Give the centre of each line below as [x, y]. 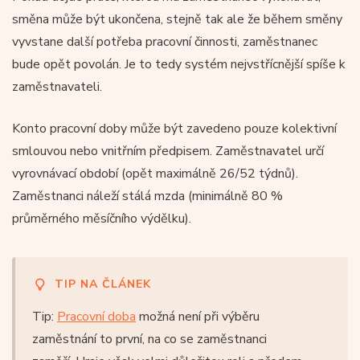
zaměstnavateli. [57, 86]
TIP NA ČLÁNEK [103, 284]
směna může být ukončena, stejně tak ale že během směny [177, 19]
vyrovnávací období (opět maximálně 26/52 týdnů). [155, 173]
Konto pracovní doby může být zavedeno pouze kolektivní [174, 128]
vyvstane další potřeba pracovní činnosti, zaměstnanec [165, 41]
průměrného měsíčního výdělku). [102, 218]
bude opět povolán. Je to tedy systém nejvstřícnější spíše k [179, 64]
